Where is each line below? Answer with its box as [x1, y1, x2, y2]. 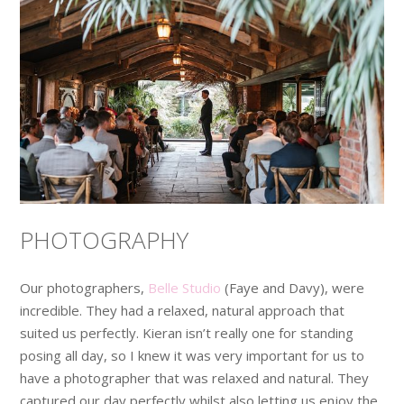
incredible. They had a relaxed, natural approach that [20, 300, 345, 319]
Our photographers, [20, 278, 149, 297]
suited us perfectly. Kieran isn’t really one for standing [20, 323, 354, 342]
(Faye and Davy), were [225, 278, 365, 297]
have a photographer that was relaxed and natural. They [20, 368, 370, 387]
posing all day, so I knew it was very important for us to [20, 345, 365, 364]
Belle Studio [148, 278, 225, 297]
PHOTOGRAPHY [20, 223, 189, 256]
